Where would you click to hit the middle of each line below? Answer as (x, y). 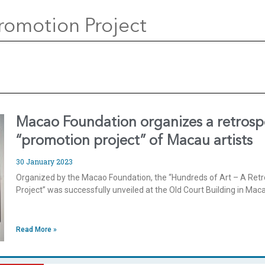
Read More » (37, 230)
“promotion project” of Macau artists (135, 142)
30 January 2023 (45, 162)
